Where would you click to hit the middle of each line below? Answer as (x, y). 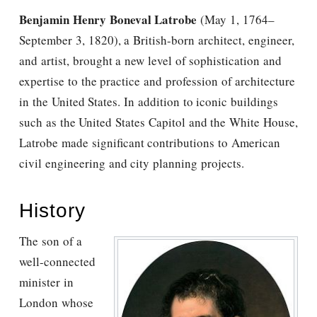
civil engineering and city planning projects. (132, 163)
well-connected (57, 262)
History (52, 210)
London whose (56, 303)
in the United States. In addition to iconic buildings (149, 102)
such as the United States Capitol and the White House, (158, 122)
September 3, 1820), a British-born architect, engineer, (157, 40)
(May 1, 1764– (236, 20)
